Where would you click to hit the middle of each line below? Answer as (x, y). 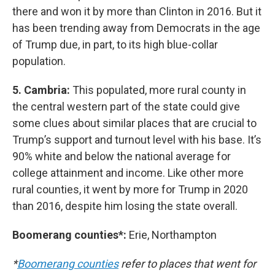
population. (39, 61)
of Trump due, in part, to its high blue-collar (115, 45)
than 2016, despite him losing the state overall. (125, 206)
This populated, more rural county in (159, 90)
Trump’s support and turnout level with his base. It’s (137, 140)
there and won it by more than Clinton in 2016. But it (137, 11)
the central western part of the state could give (126, 107)
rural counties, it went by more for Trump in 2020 (130, 189)
